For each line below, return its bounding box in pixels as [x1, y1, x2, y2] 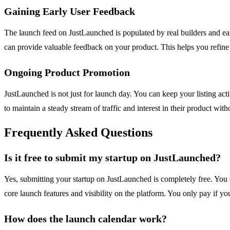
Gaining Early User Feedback [4, 5, 135, 17]
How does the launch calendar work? [4, 213, 167, 224]
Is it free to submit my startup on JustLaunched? [4, 151, 221, 163]
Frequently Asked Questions [4, 125, 152, 139]
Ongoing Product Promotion [4, 66, 130, 78]
